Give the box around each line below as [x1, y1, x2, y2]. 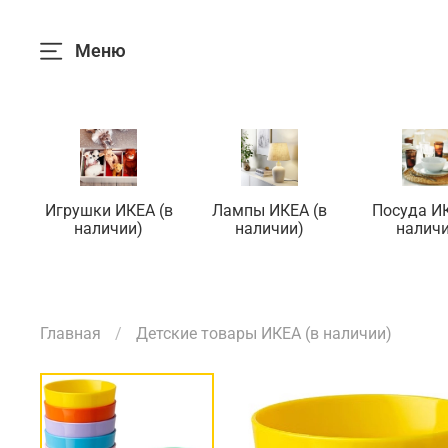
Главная [40, 324, 101, 344]
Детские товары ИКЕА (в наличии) [136, 324, 392, 344]
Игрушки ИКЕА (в [44, 201, 173, 221]
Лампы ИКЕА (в [212, 201, 327, 221]
